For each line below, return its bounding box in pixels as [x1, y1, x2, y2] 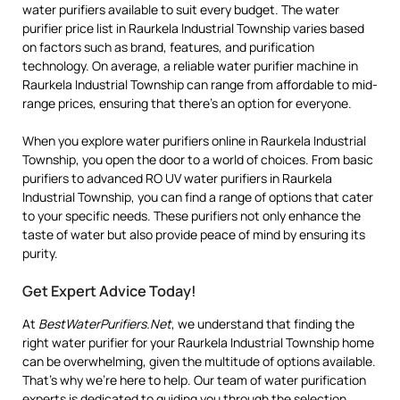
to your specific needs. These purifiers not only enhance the [22, 207, 361, 225]
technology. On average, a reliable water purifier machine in [22, 57, 358, 75]
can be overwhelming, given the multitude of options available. [22, 353, 376, 371]
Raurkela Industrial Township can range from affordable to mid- [22, 76, 378, 94]
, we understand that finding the [171, 315, 354, 333]
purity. [22, 245, 58, 262]
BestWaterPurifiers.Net [38, 315, 171, 333]
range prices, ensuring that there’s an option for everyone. [22, 95, 352, 112]
